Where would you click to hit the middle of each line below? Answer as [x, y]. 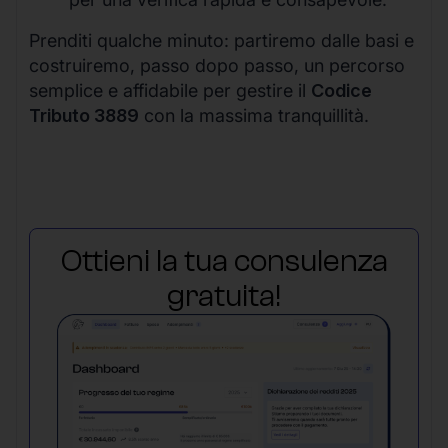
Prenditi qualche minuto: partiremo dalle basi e [221, 40]
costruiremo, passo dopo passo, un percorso [217, 65]
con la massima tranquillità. [254, 115]
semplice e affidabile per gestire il [170, 90]
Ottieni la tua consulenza [224, 260]
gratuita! [224, 295]
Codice [341, 90]
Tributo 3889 [84, 115]
